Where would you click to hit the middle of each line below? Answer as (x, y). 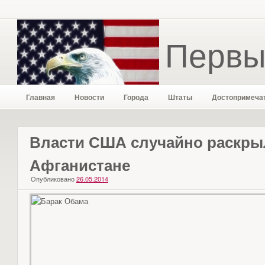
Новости (89, 97)
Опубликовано (52, 179)
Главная (40, 97)
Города (136, 97)
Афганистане (80, 165)
